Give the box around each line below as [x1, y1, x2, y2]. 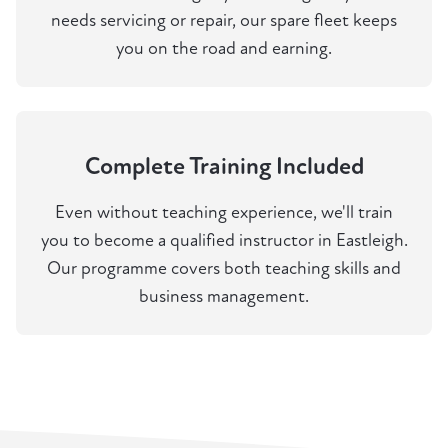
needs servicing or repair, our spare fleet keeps [51, 10, 397, 32]
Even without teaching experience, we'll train [55, 202, 393, 224]
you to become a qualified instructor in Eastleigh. [40, 230, 408, 252]
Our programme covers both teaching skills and [47, 258, 401, 280]
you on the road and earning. [116, 38, 332, 60]
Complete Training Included [84, 152, 364, 182]
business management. [139, 286, 309, 308]
